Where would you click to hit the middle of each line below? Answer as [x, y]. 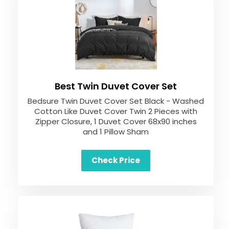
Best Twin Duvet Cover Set [116, 86]
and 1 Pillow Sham [116, 132]
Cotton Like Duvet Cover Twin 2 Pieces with [116, 111]
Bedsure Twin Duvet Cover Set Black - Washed [116, 101]
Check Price [116, 160]
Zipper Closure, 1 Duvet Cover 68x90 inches [116, 121]
